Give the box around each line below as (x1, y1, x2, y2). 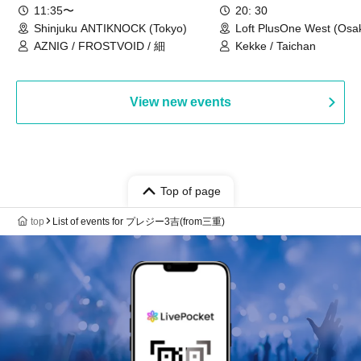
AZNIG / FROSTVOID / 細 (34, 39, 165, 52)
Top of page (160, 184, 221, 197)
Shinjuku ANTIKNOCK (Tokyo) (34, 21, 187, 35)
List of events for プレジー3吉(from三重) (52, 215, 225, 227)
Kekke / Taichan (235, 39, 316, 52)
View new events (130, 94, 231, 109)
